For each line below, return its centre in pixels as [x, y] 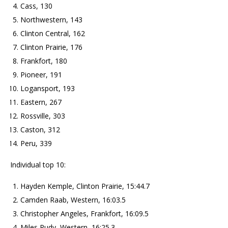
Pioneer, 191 [41, 74]
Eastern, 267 [41, 102]
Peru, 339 [36, 143]
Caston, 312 [40, 129]
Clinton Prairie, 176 [51, 47]
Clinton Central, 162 [53, 33]
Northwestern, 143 [51, 19]
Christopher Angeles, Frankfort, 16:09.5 [84, 213]
